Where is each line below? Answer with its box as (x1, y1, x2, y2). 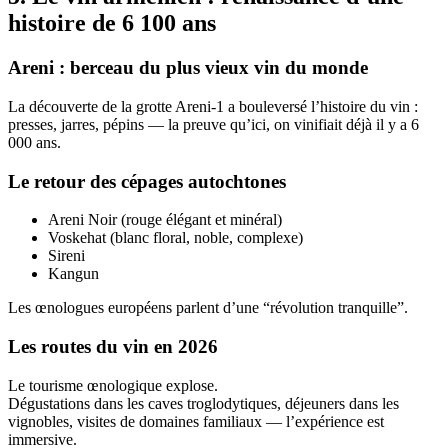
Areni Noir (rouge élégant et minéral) (48, 211, 282, 229)
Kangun (48, 265, 99, 283)
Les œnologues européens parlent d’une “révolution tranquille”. (8, 299, 408, 317)
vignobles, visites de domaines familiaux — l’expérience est (8, 412, 384, 430)
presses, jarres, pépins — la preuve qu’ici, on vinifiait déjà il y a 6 (8, 115, 419, 133)
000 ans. (8, 133, 61, 151)
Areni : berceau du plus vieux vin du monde (8, 57, 368, 79)
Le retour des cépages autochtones (8, 170, 286, 192)
